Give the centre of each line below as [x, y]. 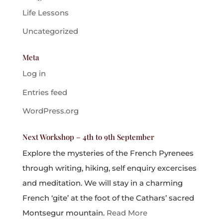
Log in [34, 73]
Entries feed [45, 92]
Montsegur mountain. [64, 213]
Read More [127, 213]
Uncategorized [50, 31]
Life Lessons [45, 12]
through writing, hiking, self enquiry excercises [109, 168]
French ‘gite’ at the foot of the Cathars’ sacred [108, 198]
